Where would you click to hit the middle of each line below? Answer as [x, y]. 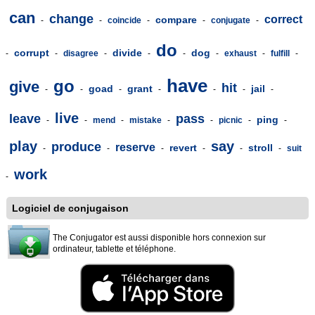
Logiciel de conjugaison [70, 208]
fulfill [280, 53]
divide [127, 53]
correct [283, 19]
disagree [81, 53]
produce [76, 147]
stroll [261, 148]
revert [183, 148]
